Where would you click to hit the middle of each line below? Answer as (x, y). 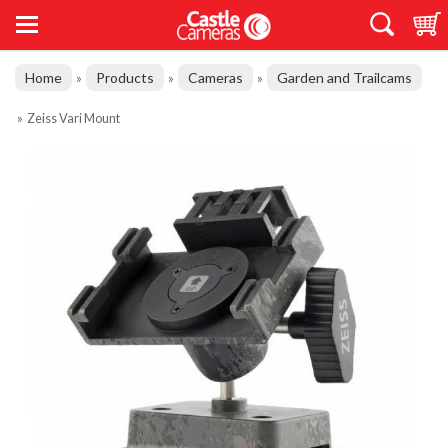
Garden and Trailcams (344, 77)
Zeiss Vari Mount (73, 118)
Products (125, 77)
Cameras (215, 77)
